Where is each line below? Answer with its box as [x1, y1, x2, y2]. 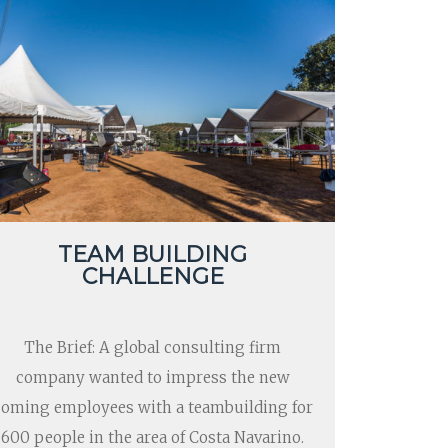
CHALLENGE [81, 263, 224, 291]
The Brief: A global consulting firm [24, 338, 282, 358]
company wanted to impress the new [15, 368, 290, 388]
